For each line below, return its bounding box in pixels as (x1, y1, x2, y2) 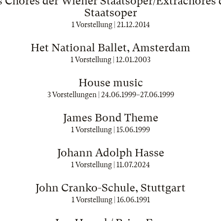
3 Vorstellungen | (47, 91, 101, 99)
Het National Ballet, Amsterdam (31, 41, 190, 54)
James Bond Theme (63, 111, 158, 124)
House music (78, 76, 143, 89)
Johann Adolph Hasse (57, 147, 164, 159)
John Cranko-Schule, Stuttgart (36, 182, 185, 194)
